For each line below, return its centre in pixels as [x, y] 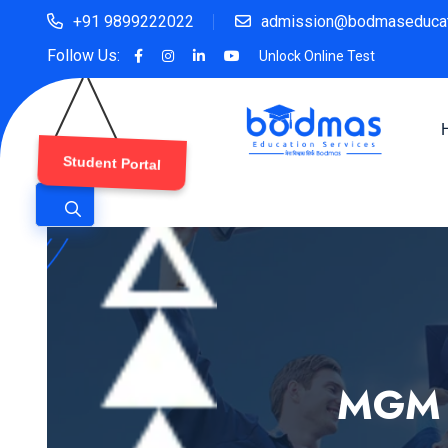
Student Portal [114, 163]
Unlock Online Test [317, 56]
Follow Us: [83, 55]
